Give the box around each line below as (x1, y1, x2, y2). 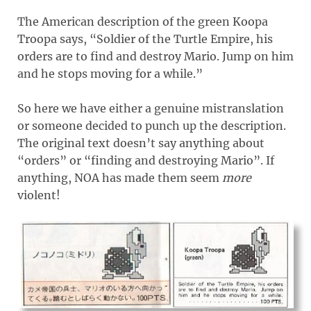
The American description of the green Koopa (17, 14, 268, 28)
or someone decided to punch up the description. (17, 118, 286, 133)
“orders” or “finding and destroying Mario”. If (17, 153, 274, 167)
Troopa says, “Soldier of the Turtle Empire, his (17, 31, 273, 46)
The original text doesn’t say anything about (17, 135, 264, 150)
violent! (17, 187, 60, 202)
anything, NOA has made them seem (17, 170, 222, 185)
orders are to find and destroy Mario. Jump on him (17, 49, 294, 63)
